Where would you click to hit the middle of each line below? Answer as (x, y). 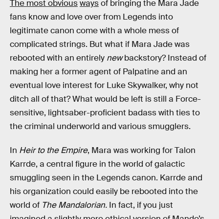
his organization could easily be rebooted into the (104, 192)
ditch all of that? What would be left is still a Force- (105, 99)
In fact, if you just (141, 205)
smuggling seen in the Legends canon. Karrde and (106, 178)
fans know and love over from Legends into (91, 17)
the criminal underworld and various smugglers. (100, 126)
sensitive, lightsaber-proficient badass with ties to (105, 112)
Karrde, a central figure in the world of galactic (97, 164)
